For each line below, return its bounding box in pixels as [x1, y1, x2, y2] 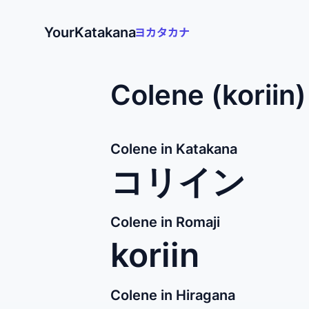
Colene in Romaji [110, 214, 220, 230]
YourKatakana [44, 24, 136, 41]
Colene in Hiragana [110, 287, 235, 303]
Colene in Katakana [110, 141, 237, 157]
